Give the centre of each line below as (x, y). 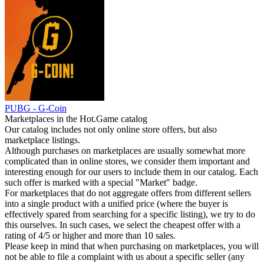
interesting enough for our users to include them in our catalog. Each (131, 172)
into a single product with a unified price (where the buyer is (116, 204)
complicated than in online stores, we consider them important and (127, 161)
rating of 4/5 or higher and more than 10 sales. (90, 235)
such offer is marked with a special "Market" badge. (101, 182)
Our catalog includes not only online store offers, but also (111, 129)
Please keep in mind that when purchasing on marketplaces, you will (132, 246)
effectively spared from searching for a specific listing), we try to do (130, 214)
